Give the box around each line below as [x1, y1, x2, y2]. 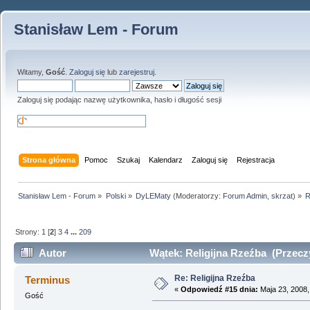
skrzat [271, 191, 293, 200]
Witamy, [17, 68, 46, 76]
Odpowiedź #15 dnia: [180, 285, 258, 294]
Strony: [15, 227, 42, 236]
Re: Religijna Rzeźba [174, 273, 255, 284]
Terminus [25, 274, 71, 286]
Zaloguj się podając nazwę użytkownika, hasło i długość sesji [17, 95, 221, 104]
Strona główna [22, 155, 76, 164]
